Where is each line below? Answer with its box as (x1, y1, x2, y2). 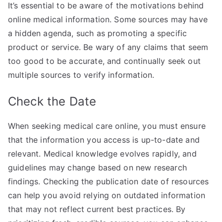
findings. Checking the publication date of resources (8, 176, 209, 187)
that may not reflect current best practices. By (8, 204, 186, 215)
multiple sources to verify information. (8, 70, 155, 80)
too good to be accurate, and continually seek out (8, 56, 201, 66)
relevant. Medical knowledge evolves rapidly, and (8, 149, 197, 159)
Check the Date (8, 94, 97, 109)
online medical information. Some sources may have (8, 14, 208, 25)
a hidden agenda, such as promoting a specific (8, 28, 187, 39)
